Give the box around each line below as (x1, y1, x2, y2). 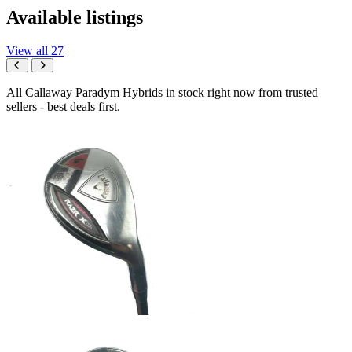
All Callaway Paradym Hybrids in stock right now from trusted (6, 86, 318, 99)
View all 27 (6, 44, 64, 57)
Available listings (6, 7, 143, 28)
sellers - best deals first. (6, 100, 120, 113)
